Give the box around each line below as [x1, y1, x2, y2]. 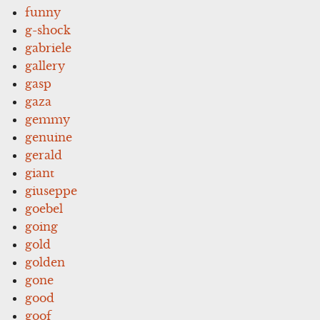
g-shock [25, 22, 71, 37]
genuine [25, 129, 73, 144]
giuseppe [25, 183, 78, 198]
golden [25, 254, 66, 269]
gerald [25, 147, 63, 162]
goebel [25, 201, 64, 216]
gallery [25, 58, 66, 73]
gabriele [25, 40, 72, 55]
